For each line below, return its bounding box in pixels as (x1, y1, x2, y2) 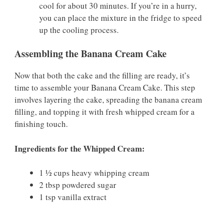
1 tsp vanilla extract (39, 191, 107, 203)
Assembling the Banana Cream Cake (15, 46, 167, 61)
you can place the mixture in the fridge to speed (39, 12, 202, 23)
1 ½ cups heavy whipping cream (39, 167, 149, 179)
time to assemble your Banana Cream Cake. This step (15, 82, 195, 93)
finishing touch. (15, 118, 68, 130)
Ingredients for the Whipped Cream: (15, 142, 145, 155)
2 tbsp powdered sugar (39, 179, 116, 191)
